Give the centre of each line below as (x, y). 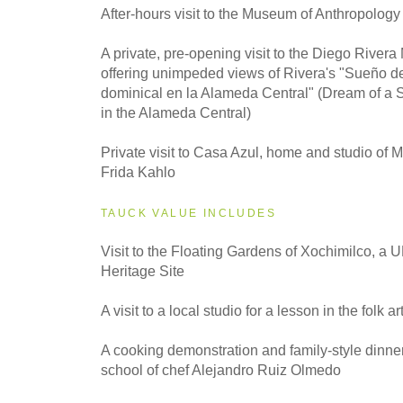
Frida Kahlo (138, 172)
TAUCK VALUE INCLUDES (188, 213)
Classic (64, 20)
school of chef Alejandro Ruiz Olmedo (221, 370)
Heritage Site (143, 271)
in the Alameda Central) (176, 112)
